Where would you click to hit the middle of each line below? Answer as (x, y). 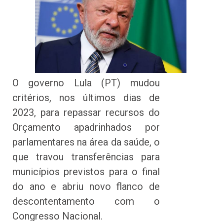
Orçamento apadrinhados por (86, 127)
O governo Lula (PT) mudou (86, 83)
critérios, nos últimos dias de (86, 97)
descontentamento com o (86, 201)
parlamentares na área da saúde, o (86, 142)
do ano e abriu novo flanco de (86, 186)
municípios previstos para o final (86, 171)
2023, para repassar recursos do (86, 112)
